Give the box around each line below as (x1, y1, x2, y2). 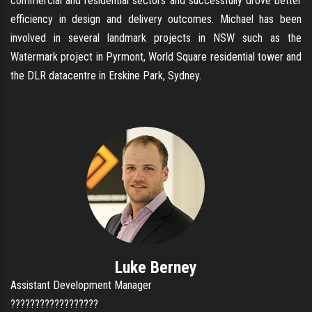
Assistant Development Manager (10, 278, 152, 292)
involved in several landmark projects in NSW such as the (10, 31, 302, 45)
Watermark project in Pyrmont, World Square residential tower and (10, 49, 302, 63)
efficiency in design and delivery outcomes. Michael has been (10, 12, 302, 26)
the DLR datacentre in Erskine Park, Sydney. (10, 68, 201, 82)
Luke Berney (115, 257, 197, 277)
